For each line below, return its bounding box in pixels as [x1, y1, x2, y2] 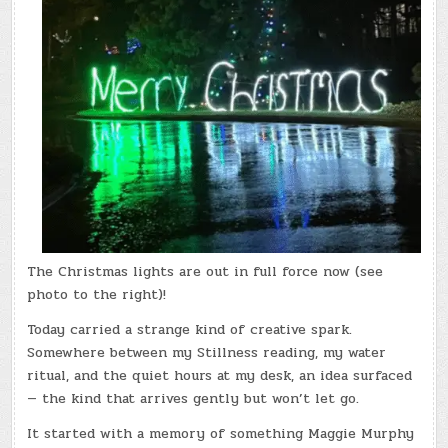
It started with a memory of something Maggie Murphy [27, 422, 415, 444]
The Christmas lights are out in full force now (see [27, 260, 384, 282]
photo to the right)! [27, 283, 167, 305]
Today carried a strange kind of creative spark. [27, 318, 353, 340]
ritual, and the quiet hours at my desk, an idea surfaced [27, 364, 413, 386]
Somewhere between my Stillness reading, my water [27, 341, 387, 363]
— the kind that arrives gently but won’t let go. [27, 387, 360, 409]
